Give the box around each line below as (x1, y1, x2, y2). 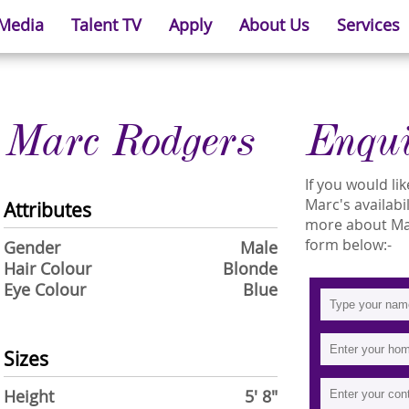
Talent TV (70, 15, 142, 36)
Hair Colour (4, 258, 91, 279)
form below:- (305, 235, 392, 255)
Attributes (4, 197, 91, 223)
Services (336, 15, 400, 36)
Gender (4, 237, 60, 258)
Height (4, 386, 54, 407)
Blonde (223, 258, 278, 279)
